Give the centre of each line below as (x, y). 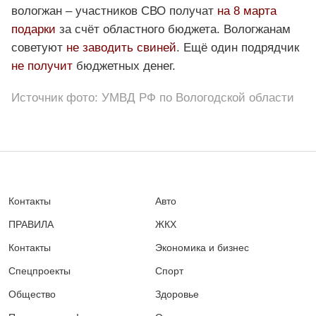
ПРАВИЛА (31, 225)
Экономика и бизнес (202, 248)
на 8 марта (247, 11)
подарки (34, 30)
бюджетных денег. (124, 66)
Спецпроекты (39, 271)
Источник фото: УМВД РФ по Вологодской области (153, 97)
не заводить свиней (120, 48)
